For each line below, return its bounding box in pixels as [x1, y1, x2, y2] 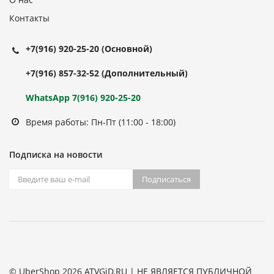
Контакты [9, 12, 50, 24]
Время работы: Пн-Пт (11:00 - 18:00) [26, 116, 176, 128]
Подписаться [142, 174, 191, 185]
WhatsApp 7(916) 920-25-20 [26, 92, 141, 103]
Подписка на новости [9, 149, 102, 160]
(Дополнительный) [102, 67, 188, 79]
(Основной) [99, 43, 155, 54]
